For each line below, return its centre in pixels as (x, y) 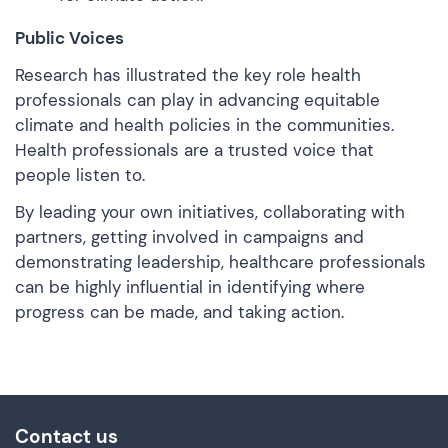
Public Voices (69, 37)
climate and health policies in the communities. (204, 124)
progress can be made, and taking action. (179, 311)
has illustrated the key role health (224, 74)
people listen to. (82, 174)
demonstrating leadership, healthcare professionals (220, 261)
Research (51, 74)
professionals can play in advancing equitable (197, 99)
